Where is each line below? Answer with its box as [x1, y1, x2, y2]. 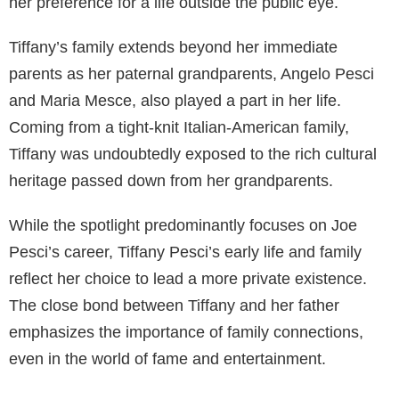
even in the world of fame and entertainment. [9, 349, 326, 368]
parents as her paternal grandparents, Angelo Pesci [9, 64, 374, 83]
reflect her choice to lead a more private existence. [9, 269, 367, 288]
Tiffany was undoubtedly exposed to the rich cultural [9, 144, 377, 163]
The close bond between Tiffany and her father [9, 296, 339, 314]
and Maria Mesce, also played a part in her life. [9, 91, 341, 110]
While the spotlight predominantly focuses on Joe [9, 216, 357, 234]
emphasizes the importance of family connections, [9, 322, 363, 341]
